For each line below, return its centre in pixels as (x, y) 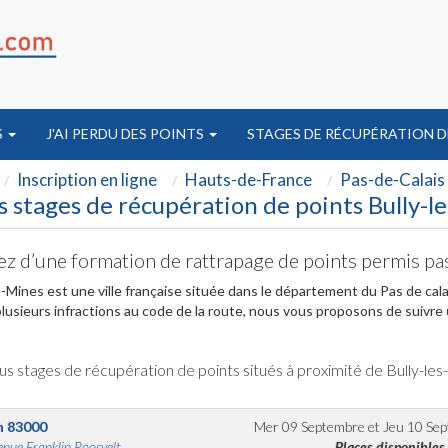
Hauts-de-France (248, 179)
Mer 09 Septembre (310, 426)
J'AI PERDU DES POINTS (126, 133)
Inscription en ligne (87, 179)
